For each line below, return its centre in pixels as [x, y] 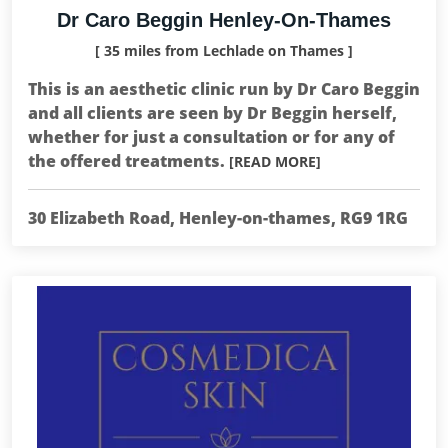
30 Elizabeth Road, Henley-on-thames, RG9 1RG [218, 218]
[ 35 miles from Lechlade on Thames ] [224, 50]
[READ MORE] [275, 161]
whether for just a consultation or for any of [211, 137]
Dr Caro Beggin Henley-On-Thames [224, 20]
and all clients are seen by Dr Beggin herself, [212, 113]
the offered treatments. [128, 161]
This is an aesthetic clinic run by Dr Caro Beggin [224, 89]
